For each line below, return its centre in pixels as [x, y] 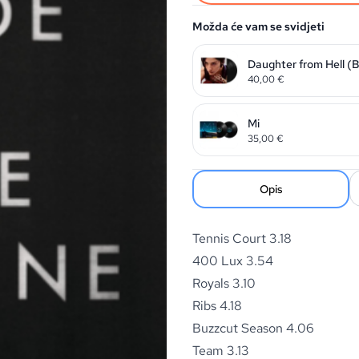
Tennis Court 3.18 [242, 238]
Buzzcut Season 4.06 [253, 328]
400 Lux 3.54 [233, 261]
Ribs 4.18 [217, 306]
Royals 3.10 [224, 283]
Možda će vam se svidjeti [258, 26]
